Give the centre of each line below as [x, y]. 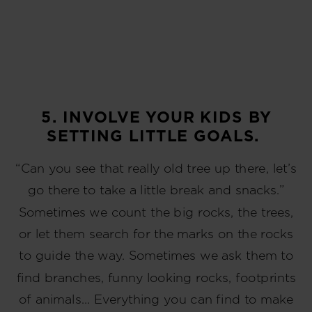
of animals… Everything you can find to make [156, 298]
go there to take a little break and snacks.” [156, 189]
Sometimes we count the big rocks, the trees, [156, 211]
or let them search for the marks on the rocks [156, 233]
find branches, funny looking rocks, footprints [156, 276]
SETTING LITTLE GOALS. [156, 135]
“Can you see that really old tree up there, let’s [156, 167]
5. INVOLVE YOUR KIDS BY [156, 117]
